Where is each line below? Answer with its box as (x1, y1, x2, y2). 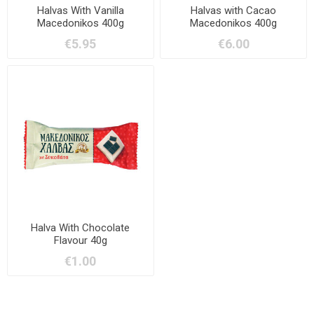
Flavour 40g (53, 234, 107, 247)
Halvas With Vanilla (36, 4, 124, 17)
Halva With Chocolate (31, 221, 130, 235)
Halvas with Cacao (191, 4, 277, 17)
